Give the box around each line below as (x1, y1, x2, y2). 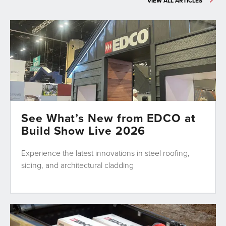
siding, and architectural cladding (21, 159, 134, 171)
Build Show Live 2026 (21, 122, 146, 139)
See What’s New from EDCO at (21, 109, 196, 127)
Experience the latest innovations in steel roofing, (21, 147, 190, 159)
